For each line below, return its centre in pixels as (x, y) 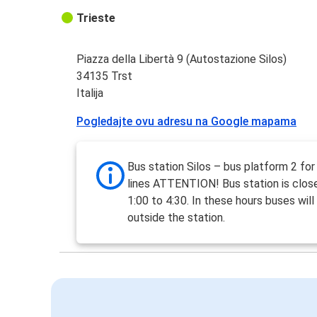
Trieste (96, 18)
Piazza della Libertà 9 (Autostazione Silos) (182, 59)
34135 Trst (105, 76)
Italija (90, 93)
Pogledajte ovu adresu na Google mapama (187, 122)
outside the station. (177, 218)
